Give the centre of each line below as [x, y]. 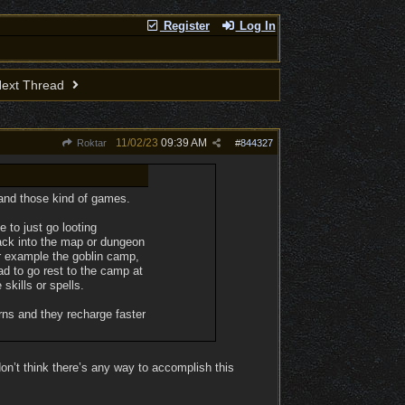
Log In [255, 26]
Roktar [90, 143]
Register [184, 26]
